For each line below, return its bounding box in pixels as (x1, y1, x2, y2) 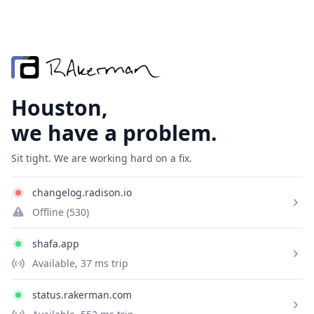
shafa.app (32, 237, 79, 250)
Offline (32, 205, 67, 219)
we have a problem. (11, 118, 217, 147)
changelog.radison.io (32, 186, 132, 199)
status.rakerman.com (32, 288, 132, 301)
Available (32, 257, 75, 270)
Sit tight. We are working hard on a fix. (11, 151, 192, 165)
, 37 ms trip (75, 257, 128, 270)
